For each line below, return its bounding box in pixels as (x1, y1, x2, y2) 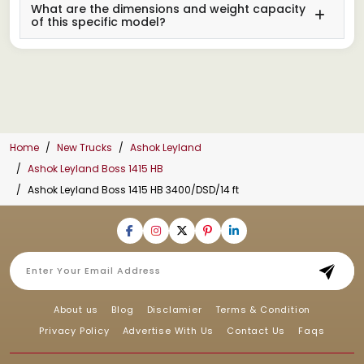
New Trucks (57, 140, 112, 154)
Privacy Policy (39, 323, 110, 337)
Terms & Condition (214, 302, 311, 316)
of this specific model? (31, 13, 166, 30)
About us (53, 302, 99, 316)
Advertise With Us (122, 323, 214, 337)
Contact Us (227, 323, 286, 337)
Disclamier (146, 302, 202, 316)
